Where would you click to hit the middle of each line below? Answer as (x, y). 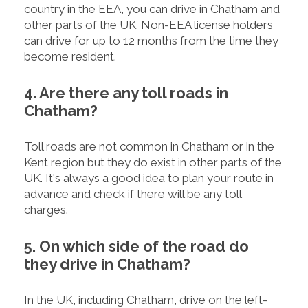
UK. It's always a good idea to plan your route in (149, 178)
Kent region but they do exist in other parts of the (153, 163)
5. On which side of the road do (136, 246)
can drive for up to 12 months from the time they (151, 41)
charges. (46, 210)
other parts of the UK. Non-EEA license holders (148, 25)
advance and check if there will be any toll (133, 194)
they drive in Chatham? (107, 264)
